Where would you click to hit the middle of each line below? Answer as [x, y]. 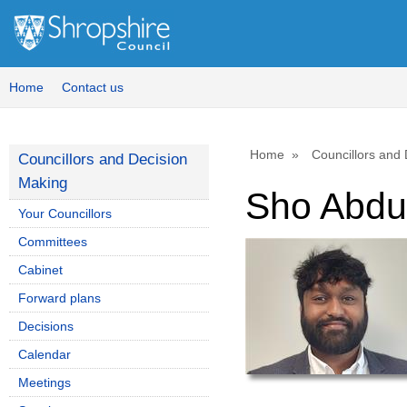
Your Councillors [65, 213]
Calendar [45, 354]
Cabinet [40, 270]
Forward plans [60, 298]
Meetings [45, 382]
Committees [53, 242]
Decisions [46, 326]
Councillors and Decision [103, 159]
